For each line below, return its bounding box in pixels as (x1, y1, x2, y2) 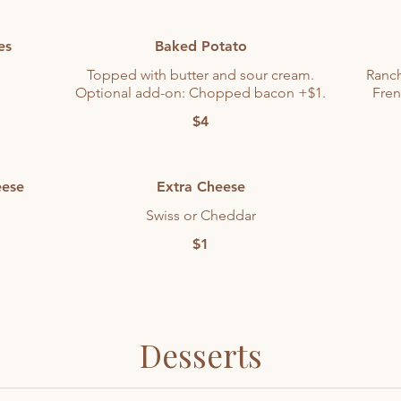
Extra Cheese (156, 178, 245, 195)
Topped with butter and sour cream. (87, 66, 314, 83)
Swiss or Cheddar (145, 207, 256, 224)
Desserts (139, 334, 262, 376)
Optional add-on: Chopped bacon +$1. (75, 84, 326, 101)
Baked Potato (154, 38, 247, 55)
